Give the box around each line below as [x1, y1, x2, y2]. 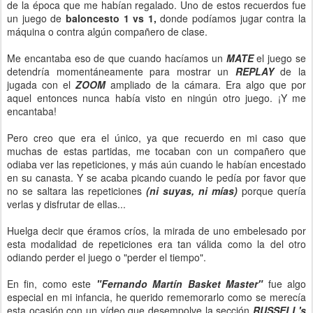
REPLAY [235, 64, 281, 78]
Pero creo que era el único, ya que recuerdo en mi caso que [7, 131, 306, 145]
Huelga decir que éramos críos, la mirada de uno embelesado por [7, 224, 306, 238]
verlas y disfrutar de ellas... [7, 197, 126, 211]
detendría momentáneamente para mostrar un [7, 64, 235, 78]
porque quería [242, 184, 306, 198]
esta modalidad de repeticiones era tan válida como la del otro [7, 237, 306, 251]
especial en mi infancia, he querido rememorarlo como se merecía [7, 290, 306, 304]
